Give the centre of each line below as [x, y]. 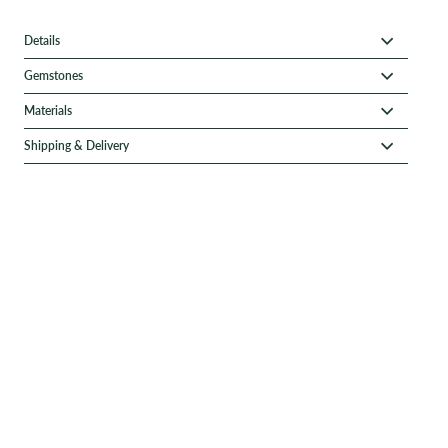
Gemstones [54, 75]
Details [42, 40]
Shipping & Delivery [77, 145]
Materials [48, 110]
